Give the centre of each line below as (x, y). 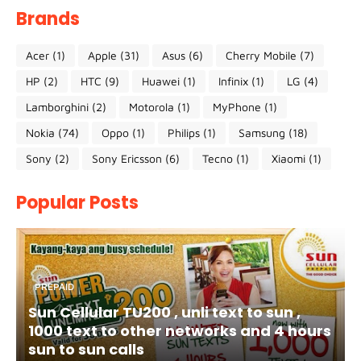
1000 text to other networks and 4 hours (180, 330)
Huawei (161, 81)
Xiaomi (288, 158)
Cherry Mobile (261, 55)
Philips (184, 133)
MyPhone (237, 107)
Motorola (151, 107)
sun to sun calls (86, 349)
